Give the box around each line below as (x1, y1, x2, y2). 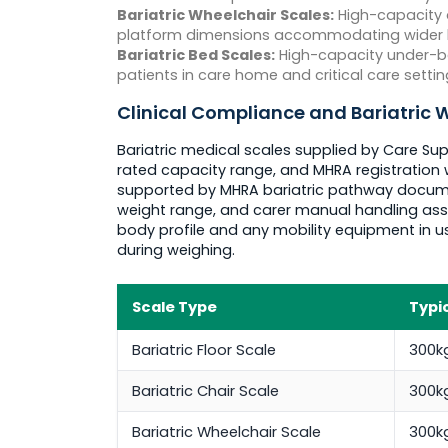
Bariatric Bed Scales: (117, 45, 275, 66)
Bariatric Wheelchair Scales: (117, 5, 334, 26)
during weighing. (117, 240, 235, 261)
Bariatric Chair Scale (132, 381, 279, 402)
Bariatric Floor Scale (132, 340, 276, 361)
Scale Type (132, 297, 217, 318)
